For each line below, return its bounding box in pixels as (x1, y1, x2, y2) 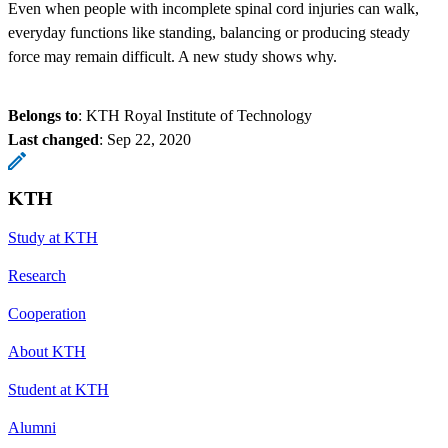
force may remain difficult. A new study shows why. (8, 47, 337, 65)
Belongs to (8, 106, 78, 124)
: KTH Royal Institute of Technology (78, 106, 312, 124)
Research (8, 266, 66, 284)
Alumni (8, 418, 56, 436)
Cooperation (8, 304, 86, 322)
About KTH (8, 342, 86, 360)
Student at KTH (8, 380, 109, 398)
